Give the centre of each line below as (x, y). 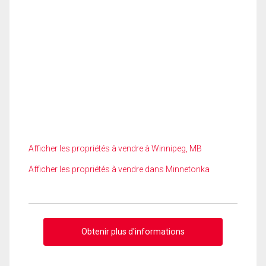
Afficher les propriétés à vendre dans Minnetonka (119, 169)
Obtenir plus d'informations (133, 231)
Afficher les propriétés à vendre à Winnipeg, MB (115, 148)
